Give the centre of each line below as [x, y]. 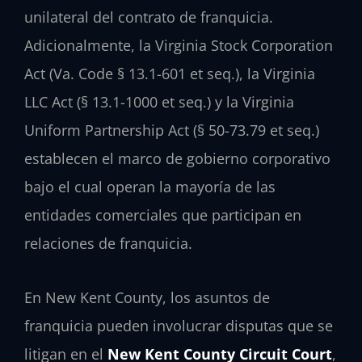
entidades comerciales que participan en [163, 215]
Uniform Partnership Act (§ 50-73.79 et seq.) [172, 130]
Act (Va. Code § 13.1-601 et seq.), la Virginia [170, 74]
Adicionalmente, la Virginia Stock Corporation [179, 46]
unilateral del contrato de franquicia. [149, 17]
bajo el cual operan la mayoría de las [150, 187]
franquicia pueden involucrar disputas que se [179, 325]
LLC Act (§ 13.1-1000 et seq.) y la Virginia [159, 102]
